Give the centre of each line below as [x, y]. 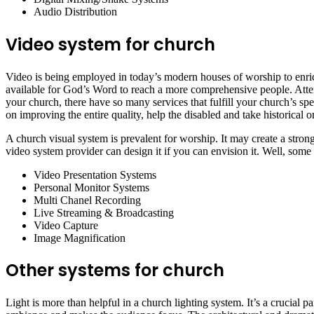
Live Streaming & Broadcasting [104, 212]
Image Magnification [80, 238]
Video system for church [110, 44]
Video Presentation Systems [95, 175]
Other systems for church [115, 271]
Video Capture [66, 225]
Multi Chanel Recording [87, 200]
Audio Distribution [75, 11]
